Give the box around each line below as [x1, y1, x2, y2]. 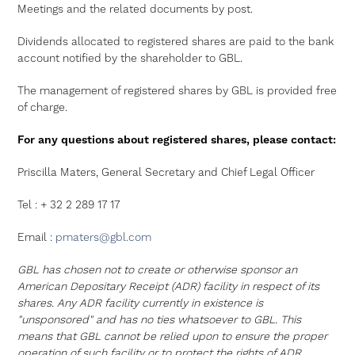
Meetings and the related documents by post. [17, 2, 254, 17]
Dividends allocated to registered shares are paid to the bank [17, 35, 334, 49]
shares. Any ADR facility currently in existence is [17, 296, 264, 311]
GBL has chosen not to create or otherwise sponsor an [17, 263, 298, 277]
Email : [17, 231, 56, 245]
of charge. [17, 101, 68, 115]
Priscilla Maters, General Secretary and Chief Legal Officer [17, 166, 315, 180]
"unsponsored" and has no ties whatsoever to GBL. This [17, 313, 302, 327]
